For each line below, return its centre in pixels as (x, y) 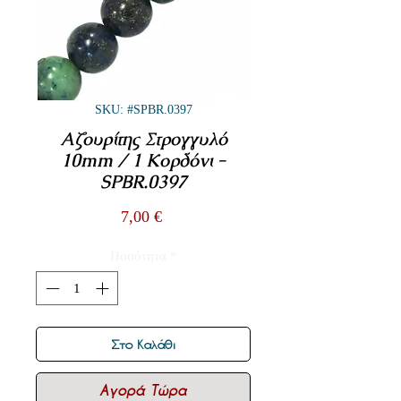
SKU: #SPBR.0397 (143, 109)
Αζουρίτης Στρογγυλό (143, 138)
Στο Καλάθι (143, 345)
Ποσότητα (138, 256)
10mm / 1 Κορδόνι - (143, 160)
